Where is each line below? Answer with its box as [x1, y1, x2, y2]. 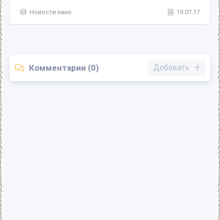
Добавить [153, 63, 190, 73]
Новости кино [29, 8, 72, 16]
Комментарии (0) [29, 62, 99, 73]
